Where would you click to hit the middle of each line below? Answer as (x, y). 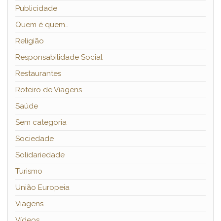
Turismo (29, 171)
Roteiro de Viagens (49, 90)
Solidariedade (40, 155)
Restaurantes (38, 74)
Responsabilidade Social (59, 57)
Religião (30, 41)
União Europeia (42, 188)
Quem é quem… (42, 25)
